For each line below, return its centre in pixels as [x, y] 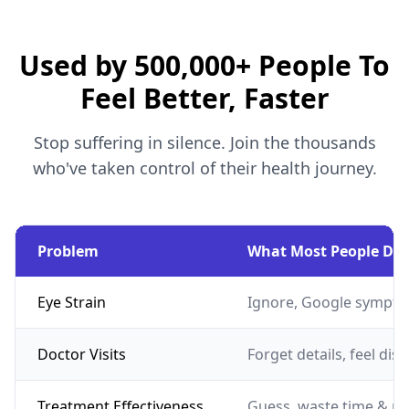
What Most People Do [325, 251]
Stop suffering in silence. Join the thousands [204, 142]
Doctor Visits [82, 354]
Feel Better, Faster [204, 98]
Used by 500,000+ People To [204, 65]
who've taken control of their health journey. [204, 168]
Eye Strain [72, 302]
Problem [68, 251]
